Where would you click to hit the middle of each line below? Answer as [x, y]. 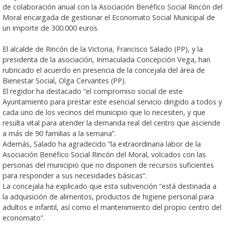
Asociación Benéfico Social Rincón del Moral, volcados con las [104, 154]
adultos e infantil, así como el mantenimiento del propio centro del [112, 207]
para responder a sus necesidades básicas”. [75, 175]
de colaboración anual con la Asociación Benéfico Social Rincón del [113, 7]
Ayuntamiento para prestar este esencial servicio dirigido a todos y [112, 101]
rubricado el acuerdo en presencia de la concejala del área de [104, 70]
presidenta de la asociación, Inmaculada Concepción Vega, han [106, 59]
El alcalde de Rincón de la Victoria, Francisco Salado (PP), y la [103, 49]
